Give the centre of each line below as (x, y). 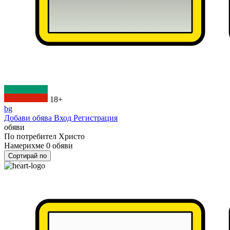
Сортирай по (27, 156)
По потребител (31, 136)
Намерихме (25, 146)
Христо (72, 136)
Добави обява (29, 118)
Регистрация (95, 118)
